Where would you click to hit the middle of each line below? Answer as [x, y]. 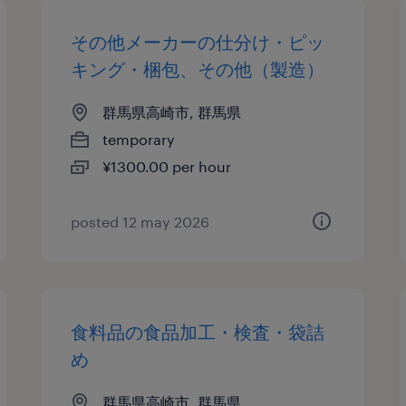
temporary [139, 139]
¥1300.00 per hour [167, 166]
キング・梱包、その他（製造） [198, 69]
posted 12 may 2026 [140, 222]
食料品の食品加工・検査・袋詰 [198, 332]
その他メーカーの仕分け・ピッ [198, 42]
